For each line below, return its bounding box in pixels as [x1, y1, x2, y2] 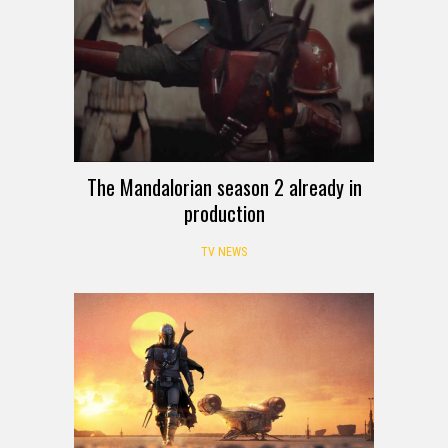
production [183, 197, 265, 228]
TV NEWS [201, 244, 247, 259]
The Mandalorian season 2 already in [86, 171, 362, 202]
